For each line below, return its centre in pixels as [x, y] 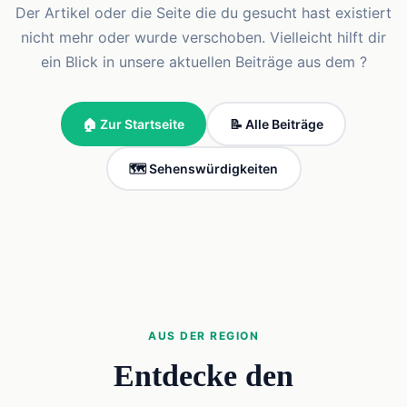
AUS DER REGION [203, 336]
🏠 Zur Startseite [134, 124]
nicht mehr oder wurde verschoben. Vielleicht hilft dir [203, 37]
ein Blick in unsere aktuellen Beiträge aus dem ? [203, 62]
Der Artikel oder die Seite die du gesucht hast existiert [203, 13]
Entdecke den [203, 376]
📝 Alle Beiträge [276, 124]
